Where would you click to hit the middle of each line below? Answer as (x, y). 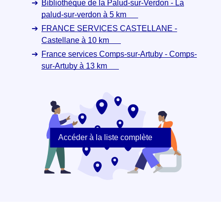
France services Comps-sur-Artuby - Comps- (119, 54)
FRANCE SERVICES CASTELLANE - (109, 28)
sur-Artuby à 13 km (75, 66)
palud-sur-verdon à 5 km (85, 14)
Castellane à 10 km (76, 40)
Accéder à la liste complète (105, 138)
